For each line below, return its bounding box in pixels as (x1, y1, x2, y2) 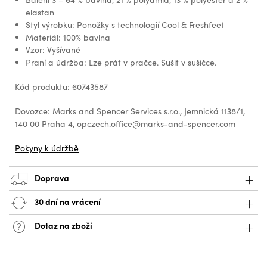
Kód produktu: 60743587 (15, 81, 108, 93)
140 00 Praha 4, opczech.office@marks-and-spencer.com (15, 118, 235, 130)
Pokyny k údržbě (15, 142, 79, 154)
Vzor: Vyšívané (26, 44, 80, 56)
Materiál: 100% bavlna (26, 32, 110, 44)
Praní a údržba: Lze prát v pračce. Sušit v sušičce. (26, 57, 216, 69)
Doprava (33, 171, 69, 184)
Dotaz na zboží (33, 219, 92, 231)
